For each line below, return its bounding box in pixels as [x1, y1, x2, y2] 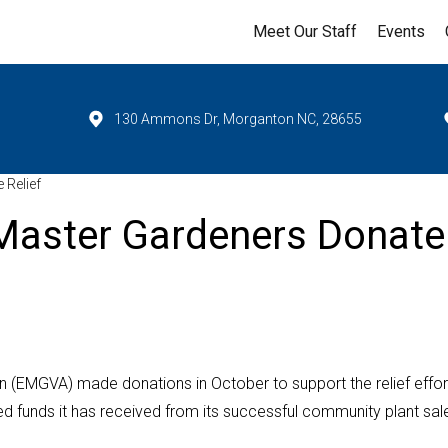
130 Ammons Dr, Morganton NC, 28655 [113, 111, 362, 127]
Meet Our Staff [253, 22, 357, 41]
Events [377, 22, 425, 41]
